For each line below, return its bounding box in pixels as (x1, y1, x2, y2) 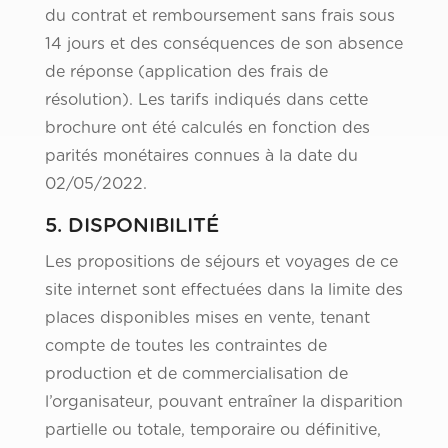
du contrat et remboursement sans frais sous (44, 8, 395, 25)
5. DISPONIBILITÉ (44, 216, 219, 237)
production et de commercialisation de (44, 366, 348, 383)
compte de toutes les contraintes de (44, 338, 327, 355)
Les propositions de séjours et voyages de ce (44, 254, 398, 271)
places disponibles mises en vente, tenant (44, 310, 370, 327)
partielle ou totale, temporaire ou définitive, (44, 422, 381, 439)
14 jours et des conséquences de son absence (44, 36, 403, 53)
